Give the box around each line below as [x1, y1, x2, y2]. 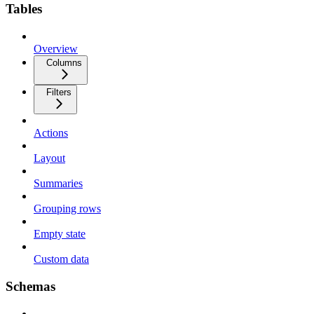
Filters [46, 87, 71, 98]
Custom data [34, 253, 89, 266]
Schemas [6, 278, 55, 294]
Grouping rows [34, 203, 101, 215]
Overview [34, 43, 78, 55]
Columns [46, 57, 82, 69]
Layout [34, 152, 65, 165]
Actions [34, 127, 68, 139]
